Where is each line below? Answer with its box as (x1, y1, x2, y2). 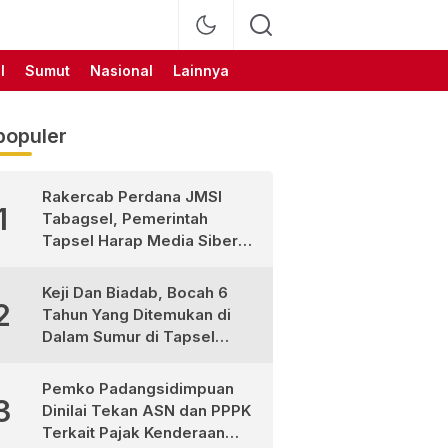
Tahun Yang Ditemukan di (41, 305, 231, 324)
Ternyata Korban (41, 349, 166, 368)
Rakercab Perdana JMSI (41, 187, 222, 206)
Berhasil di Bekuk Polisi (41, 393, 217, 412)
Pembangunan (41, 275, 150, 294)
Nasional (90, 62, 153, 79)
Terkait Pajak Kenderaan (41, 423, 225, 442)
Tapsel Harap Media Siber (41, 231, 238, 250)
